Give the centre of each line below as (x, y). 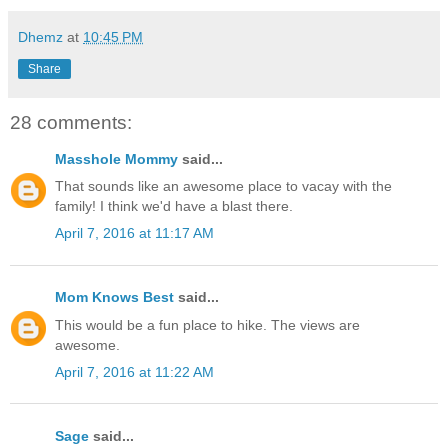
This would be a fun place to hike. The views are (207, 324)
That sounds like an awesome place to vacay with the (223, 185)
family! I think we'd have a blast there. (174, 205)
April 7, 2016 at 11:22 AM (134, 371)
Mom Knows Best (114, 297)
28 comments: (71, 123)
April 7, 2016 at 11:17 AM (134, 233)
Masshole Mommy (116, 158)
